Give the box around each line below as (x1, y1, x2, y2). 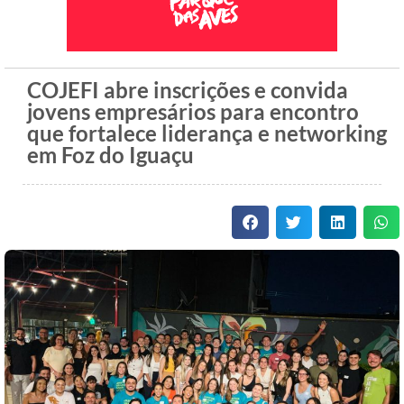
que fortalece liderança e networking (27, 120, 387, 147)
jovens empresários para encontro (27, 98, 359, 125)
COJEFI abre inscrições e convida (27, 77, 348, 104)
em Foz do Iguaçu (27, 142, 194, 169)
